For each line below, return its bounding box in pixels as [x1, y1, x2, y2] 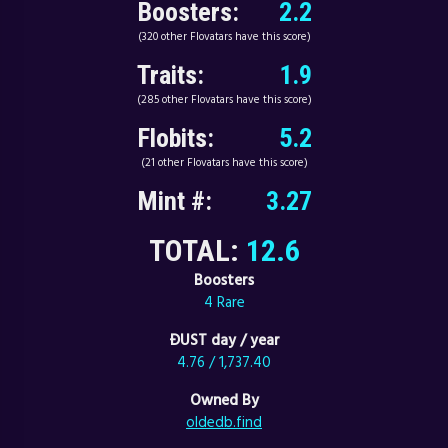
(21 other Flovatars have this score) [140, 153, 308, 171]
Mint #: [136, 186, 212, 217]
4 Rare [203, 290, 245, 314]
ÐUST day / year [168, 328, 280, 352]
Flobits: [136, 123, 214, 154]
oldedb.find [186, 410, 262, 434]
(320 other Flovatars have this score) [137, 27, 311, 45]
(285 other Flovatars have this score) [136, 90, 312, 108]
